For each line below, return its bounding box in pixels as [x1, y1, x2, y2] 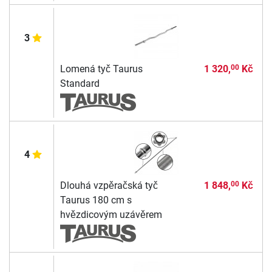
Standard [59, 77, 100, 89]
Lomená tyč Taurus [59, 63, 143, 75]
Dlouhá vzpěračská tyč [59, 179, 158, 191]
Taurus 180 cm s [59, 194, 132, 206]
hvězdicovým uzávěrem [59, 208, 162, 220]
